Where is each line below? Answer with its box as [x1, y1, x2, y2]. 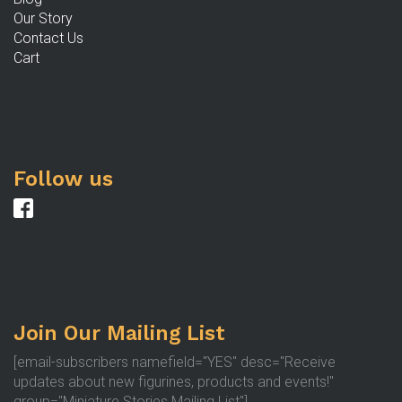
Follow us [13, 166, 113, 191]
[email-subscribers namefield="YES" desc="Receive [13, 353, 336, 371]
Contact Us [13, 29, 83, 47]
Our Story [13, 9, 73, 27]
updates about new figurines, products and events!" [13, 372, 334, 390]
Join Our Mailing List [13, 320, 225, 345]
